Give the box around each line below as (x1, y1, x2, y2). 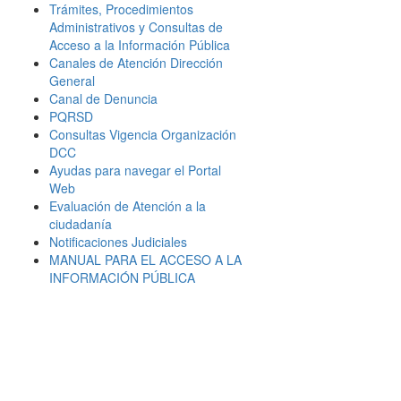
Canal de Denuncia (49, 90, 158, 107)
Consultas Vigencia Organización (49, 125, 236, 143)
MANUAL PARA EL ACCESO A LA (49, 251, 242, 269)
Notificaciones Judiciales (49, 233, 187, 251)
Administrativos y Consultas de (49, 18, 223, 36)
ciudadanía (49, 215, 112, 233)
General (49, 72, 95, 90)
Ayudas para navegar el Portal (49, 161, 221, 179)
